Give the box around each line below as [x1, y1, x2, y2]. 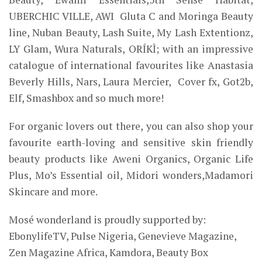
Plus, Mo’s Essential [9, 168, 104, 182]
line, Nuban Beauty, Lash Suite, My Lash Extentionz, [9, 26, 253, 39]
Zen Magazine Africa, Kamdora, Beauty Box [9, 246, 208, 259]
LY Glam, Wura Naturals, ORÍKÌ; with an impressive [9, 42, 253, 56]
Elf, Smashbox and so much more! [9, 91, 164, 105]
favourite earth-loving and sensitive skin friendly [9, 136, 253, 149]
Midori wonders [122, 168, 202, 182]
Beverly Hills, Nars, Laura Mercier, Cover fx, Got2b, [9, 75, 253, 88]
